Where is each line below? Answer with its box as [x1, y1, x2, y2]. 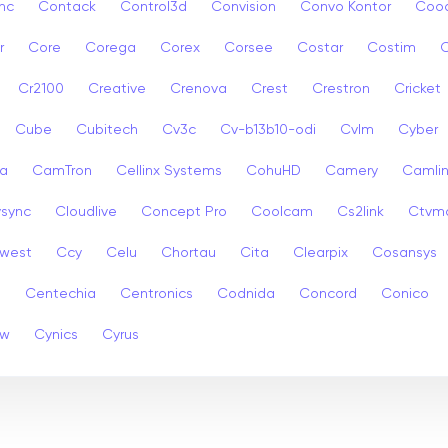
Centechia [25, 286, 96, 301]
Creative [88, 81, 146, 96]
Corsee [224, 40, 273, 55]
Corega [85, 40, 136, 55]
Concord [299, 286, 357, 301]
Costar [297, 40, 343, 55]
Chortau [161, 245, 216, 260]
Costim [367, 40, 416, 55]
